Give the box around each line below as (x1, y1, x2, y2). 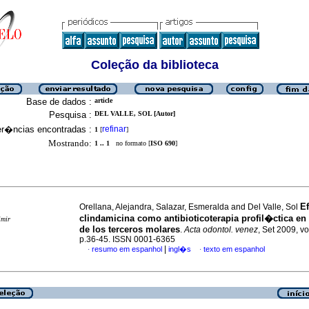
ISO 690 (150, 139, 175, 147)
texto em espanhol (203, 245, 265, 253)
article (94, 97, 112, 104)
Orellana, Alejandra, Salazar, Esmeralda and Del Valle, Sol (79, 202, 300, 212)
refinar (102, 124, 126, 134)
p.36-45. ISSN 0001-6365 (79, 235, 175, 244)
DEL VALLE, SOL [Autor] (94, 110, 175, 117)
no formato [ (110, 139, 150, 147)
